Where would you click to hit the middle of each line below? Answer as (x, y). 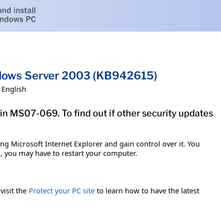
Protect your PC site (62, 190)
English (14, 89)
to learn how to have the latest (147, 190)
